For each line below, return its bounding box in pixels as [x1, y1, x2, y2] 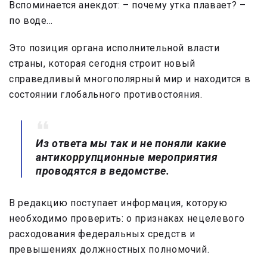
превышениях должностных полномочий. [9, 244, 210, 256]
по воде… [9, 15, 54, 27]
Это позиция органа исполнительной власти [9, 42, 220, 54]
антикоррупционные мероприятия [36, 151, 218, 164]
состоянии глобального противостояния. [9, 89, 203, 101]
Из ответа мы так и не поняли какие [36, 137, 226, 150]
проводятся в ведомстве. [36, 164, 170, 178]
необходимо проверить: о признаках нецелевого [9, 213, 245, 225]
